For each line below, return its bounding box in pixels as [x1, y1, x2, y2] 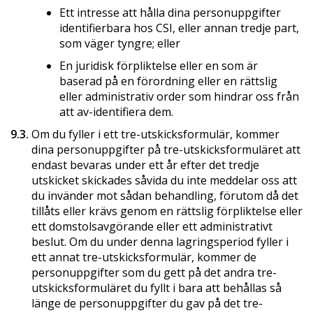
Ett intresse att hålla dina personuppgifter [59, 4, 281, 20]
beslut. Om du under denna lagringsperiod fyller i [31, 233, 289, 249]
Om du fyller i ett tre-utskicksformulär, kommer [29, 126, 279, 142]
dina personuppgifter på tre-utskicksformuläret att [31, 141, 300, 157]
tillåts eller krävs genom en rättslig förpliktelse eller [31, 203, 303, 219]
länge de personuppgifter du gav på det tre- [31, 295, 263, 311]
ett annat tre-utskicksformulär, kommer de [31, 249, 256, 265]
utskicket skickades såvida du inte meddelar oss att [31, 172, 297, 188]
